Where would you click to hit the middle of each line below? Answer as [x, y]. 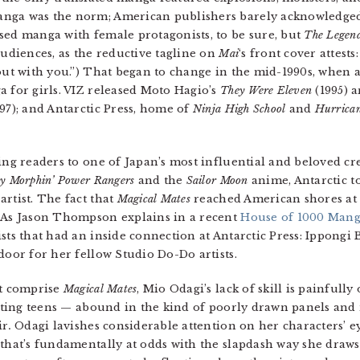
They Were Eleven [268, 90]
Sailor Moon [217, 180]
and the [160, 180]
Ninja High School [241, 109]
